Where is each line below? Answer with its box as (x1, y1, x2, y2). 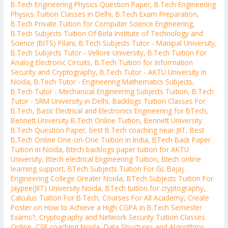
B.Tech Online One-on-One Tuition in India (11, 135, 149, 145)
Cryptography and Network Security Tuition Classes (39, 212, 206, 222)
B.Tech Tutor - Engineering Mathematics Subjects (34, 77, 193, 87)
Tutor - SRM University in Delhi (11, 96, 109, 106)
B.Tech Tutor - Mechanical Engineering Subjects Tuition (11, 87, 188, 97)
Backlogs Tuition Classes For (112, 96, 206, 106)
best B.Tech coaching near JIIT (89, 125, 186, 135)
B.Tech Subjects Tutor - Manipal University (79, 38, 215, 48)
